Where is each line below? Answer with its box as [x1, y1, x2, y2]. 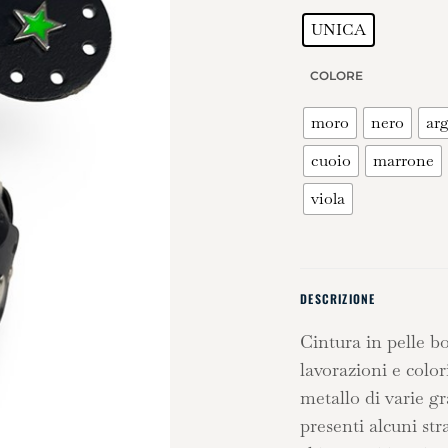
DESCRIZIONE [300, 290, 376, 308]
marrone [373, 149, 435, 171]
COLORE [310, 67, 364, 83]
